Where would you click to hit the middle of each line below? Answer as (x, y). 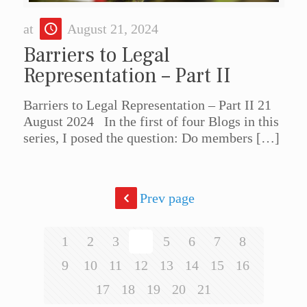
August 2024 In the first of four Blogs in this (151, 121)
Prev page (167, 198)
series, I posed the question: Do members (138, 137)
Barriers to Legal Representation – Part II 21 (147, 105)
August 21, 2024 (112, 28)
